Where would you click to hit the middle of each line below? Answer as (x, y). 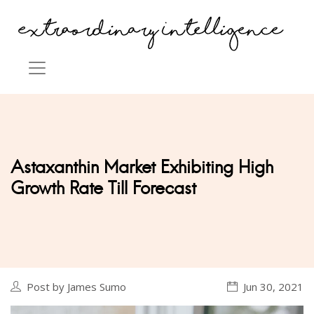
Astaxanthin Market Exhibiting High (142, 167)
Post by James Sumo (76, 287)
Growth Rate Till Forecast (103, 188)
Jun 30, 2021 (273, 287)
